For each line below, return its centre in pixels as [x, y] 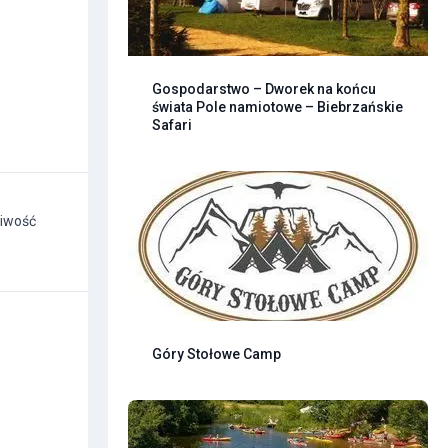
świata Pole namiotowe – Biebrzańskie [277, 106]
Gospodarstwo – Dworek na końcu [264, 88]
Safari [172, 124]
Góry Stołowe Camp [216, 353]
